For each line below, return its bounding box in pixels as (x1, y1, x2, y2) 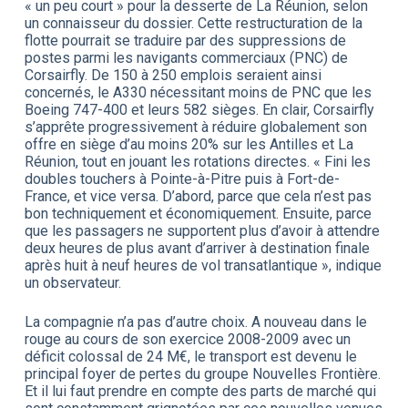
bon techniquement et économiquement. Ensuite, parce (24, 204, 372, 222)
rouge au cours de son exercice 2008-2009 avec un (24, 330, 351, 348)
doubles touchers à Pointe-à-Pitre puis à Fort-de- (24, 169, 340, 188)
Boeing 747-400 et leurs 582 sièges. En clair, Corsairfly (24, 100, 374, 118)
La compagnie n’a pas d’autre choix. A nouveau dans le (24, 312, 367, 331)
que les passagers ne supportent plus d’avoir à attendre (24, 221, 380, 240)
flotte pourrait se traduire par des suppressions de (24, 31, 346, 49)
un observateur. (24, 273, 121, 291)
